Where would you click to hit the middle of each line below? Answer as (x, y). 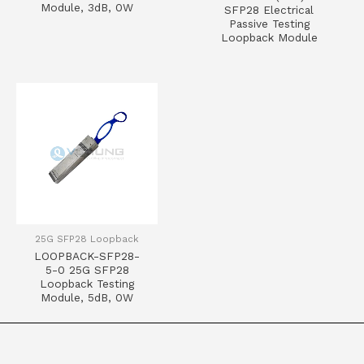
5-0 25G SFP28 (87, 270)
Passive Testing (269, 23)
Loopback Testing (87, 284)
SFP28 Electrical (269, 9)
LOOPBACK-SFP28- (87, 256)
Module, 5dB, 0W (87, 298)
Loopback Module (269, 37)
